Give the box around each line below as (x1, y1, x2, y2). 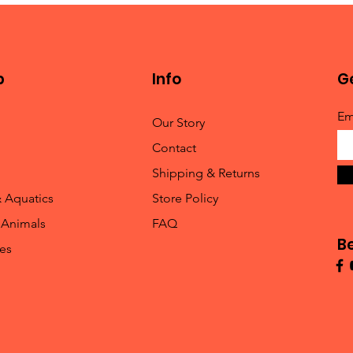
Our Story (151, 114, 205, 130)
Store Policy (151, 190, 218, 206)
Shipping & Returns (151, 165, 260, 180)
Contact (151, 139, 196, 155)
